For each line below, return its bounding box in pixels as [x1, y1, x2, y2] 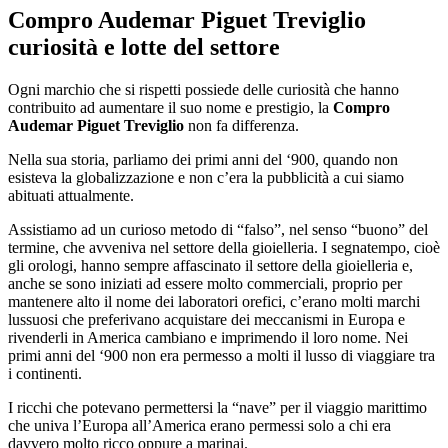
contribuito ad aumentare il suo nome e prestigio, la [8, 98, 333, 116]
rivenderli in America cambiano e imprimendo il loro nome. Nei [8, 328, 408, 346]
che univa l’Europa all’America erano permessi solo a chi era [8, 416, 391, 434]
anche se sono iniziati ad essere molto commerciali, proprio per [8, 274, 402, 292]
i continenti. [8, 364, 82, 382]
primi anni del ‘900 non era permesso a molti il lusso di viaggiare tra [8, 346, 435, 364]
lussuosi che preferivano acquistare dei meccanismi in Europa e [8, 310, 405, 328]
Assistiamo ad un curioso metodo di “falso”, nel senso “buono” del [8, 220, 428, 238]
